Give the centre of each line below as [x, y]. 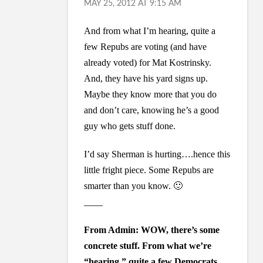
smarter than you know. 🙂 [134, 186]
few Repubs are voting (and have [146, 46]
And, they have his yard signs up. [146, 78]
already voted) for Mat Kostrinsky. [148, 62]
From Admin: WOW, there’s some [152, 230]
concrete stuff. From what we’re [148, 245]
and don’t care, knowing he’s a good [152, 110]
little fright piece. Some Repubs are [149, 170]
